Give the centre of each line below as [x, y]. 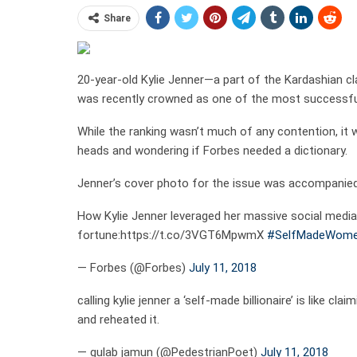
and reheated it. [118, 319]
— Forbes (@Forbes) [133, 267]
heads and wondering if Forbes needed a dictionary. [212, 150]
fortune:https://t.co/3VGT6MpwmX [172, 235]
